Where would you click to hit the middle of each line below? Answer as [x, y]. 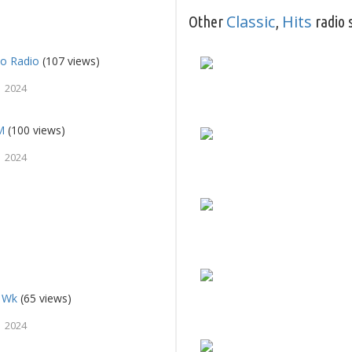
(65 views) [45, 299]
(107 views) [70, 61]
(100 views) [35, 130]
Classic [251, 22]
